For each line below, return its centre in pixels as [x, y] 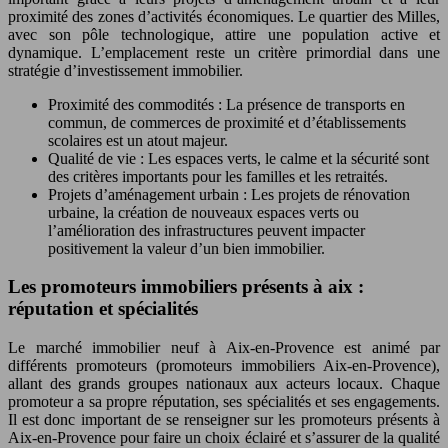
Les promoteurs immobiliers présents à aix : [186, 287]
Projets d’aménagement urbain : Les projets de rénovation [229, 194]
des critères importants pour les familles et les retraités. [218, 176]
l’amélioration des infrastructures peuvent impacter [206, 230]
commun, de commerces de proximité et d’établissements [227, 122]
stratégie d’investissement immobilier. [125, 70]
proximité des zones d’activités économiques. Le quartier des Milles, [224, 16]
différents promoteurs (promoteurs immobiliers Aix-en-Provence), [224, 365]
